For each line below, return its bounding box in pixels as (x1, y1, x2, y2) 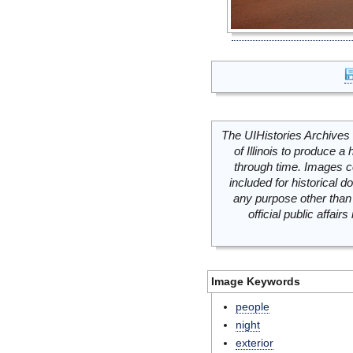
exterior (236, 336, 273, 349)
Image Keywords (211, 275, 300, 288)
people (236, 300, 269, 313)
